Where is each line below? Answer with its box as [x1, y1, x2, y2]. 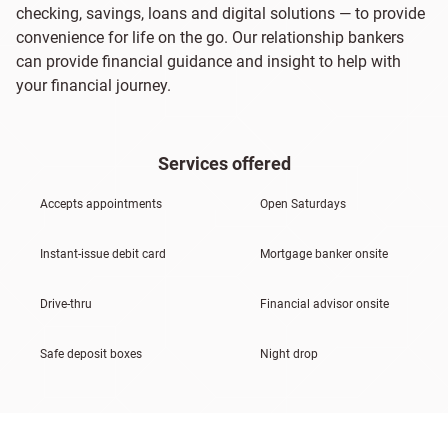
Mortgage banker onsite [260, 247, 388, 261]
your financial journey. [16, 76, 171, 95]
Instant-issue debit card [40, 247, 166, 261]
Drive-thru [40, 297, 92, 311]
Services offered [157, 153, 291, 174]
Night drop [260, 347, 318, 361]
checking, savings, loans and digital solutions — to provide [16, 4, 425, 23]
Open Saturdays [260, 197, 346, 211]
